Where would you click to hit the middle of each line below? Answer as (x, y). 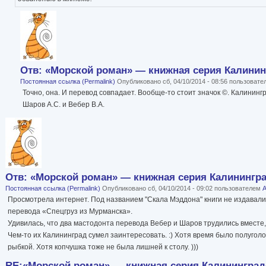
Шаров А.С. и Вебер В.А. (64, 105)
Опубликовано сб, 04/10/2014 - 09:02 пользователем (181, 189)
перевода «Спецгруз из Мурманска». (70, 212)
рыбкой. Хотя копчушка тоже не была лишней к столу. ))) (103, 247)
